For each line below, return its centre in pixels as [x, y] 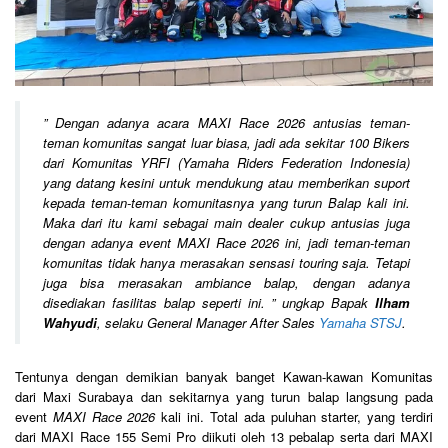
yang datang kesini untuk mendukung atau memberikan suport [226, 182]
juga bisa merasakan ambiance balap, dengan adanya [226, 282]
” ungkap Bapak [319, 302]
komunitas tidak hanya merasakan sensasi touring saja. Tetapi [226, 262]
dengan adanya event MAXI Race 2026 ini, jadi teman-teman [226, 242]
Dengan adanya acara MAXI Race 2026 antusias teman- [232, 122]
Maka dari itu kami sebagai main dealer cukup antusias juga [226, 222]
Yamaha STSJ [360, 322]
